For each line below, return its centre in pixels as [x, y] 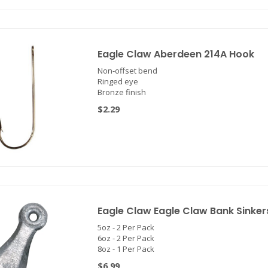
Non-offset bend [127, 71]
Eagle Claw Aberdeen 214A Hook [176, 54]
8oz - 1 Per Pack [126, 249]
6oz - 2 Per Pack [126, 238]
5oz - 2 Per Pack [126, 227]
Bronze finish [121, 92]
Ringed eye [118, 81]
